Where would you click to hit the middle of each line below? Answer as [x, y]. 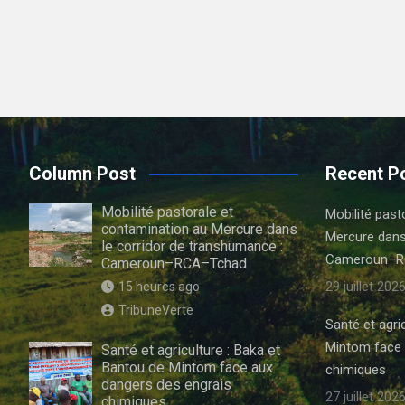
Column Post [82, 174]
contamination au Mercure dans [199, 229]
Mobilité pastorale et [167, 212]
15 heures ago [159, 287]
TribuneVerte [156, 310]
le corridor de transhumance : [192, 246]
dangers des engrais [166, 385]
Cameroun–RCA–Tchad [174, 264]
